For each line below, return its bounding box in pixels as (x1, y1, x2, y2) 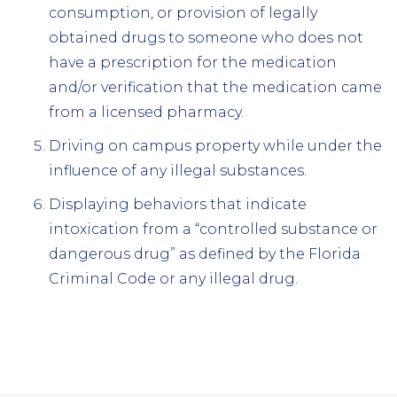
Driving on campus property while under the (49, 136, 382, 154)
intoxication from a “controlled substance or (49, 220, 378, 237)
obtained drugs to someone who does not (49, 28, 363, 46)
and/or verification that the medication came (49, 78, 382, 96)
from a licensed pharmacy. (49, 103, 244, 121)
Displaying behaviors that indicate (49, 195, 307, 213)
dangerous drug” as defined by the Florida (49, 245, 361, 262)
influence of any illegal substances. (49, 161, 307, 179)
